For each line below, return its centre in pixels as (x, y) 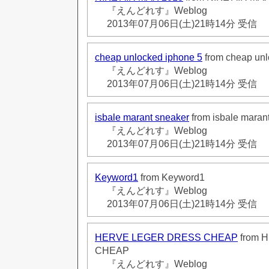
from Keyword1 (171, 177)
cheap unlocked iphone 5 (149, 57)
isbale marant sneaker (142, 117)
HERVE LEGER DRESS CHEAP (166, 237)
